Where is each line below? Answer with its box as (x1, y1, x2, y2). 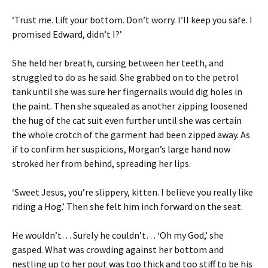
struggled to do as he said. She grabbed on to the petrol (12, 71, 239, 83)
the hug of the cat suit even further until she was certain (12, 114, 242, 126)
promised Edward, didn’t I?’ (12, 28, 122, 40)
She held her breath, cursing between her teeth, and (12, 56, 224, 69)
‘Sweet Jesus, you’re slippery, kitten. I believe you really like (12, 185, 253, 198)
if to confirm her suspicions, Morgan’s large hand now (12, 142, 230, 155)
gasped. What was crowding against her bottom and (12, 243, 224, 255)
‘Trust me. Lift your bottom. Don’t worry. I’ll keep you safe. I (12, 13, 252, 26)
